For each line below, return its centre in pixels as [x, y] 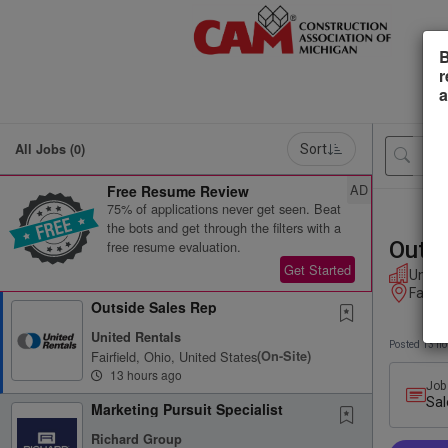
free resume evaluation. [174, 246]
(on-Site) [284, 356]
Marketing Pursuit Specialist [187, 409]
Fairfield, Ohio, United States [174, 356]
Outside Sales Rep [154, 307]
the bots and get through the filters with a [224, 227]
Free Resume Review [178, 191]
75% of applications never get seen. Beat [224, 208]
